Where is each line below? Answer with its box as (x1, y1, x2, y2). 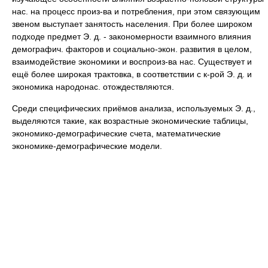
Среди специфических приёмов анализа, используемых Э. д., (12, 103, 255, 113)
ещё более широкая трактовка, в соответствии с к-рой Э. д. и (12, 69, 252, 79)
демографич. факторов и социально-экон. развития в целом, (12, 44, 252, 54)
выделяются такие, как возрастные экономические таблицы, (12, 116, 248, 126)
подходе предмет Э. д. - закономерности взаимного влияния (12, 32, 251, 41)
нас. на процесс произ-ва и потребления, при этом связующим (12, 7, 260, 16)
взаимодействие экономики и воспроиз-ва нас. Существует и (12, 57, 252, 66)
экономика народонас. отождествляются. (12, 82, 174, 92)
